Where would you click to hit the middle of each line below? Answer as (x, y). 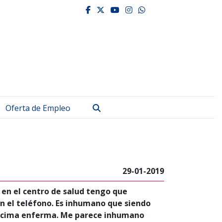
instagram (158, 9)
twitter (125, 9)
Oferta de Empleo (38, 108)
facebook (113, 9)
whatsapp (168, 9)
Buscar (113, 108)
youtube (140, 9)
